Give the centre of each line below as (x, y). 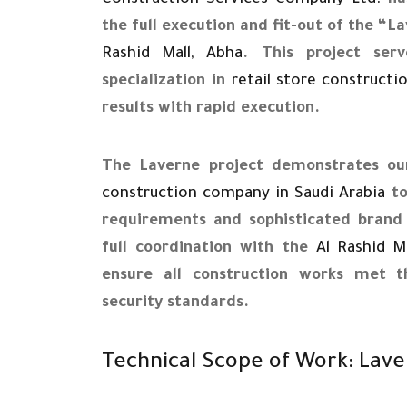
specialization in (167, 82)
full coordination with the (209, 249)
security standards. (175, 303)
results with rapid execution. (211, 109)
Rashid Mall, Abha (173, 55)
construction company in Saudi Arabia (243, 194)
